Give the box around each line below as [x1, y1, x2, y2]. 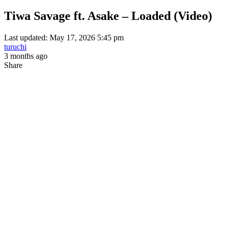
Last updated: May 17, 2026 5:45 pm [4, 33, 124, 42]
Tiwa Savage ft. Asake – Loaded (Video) [4, 9, 212, 22]
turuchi [4, 42, 27, 51]
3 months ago [4, 51, 48, 60]
